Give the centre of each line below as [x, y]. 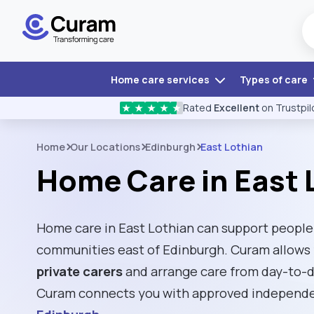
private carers [80, 271]
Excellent [237, 108]
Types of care [274, 80]
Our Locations [105, 147]
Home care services [161, 80]
